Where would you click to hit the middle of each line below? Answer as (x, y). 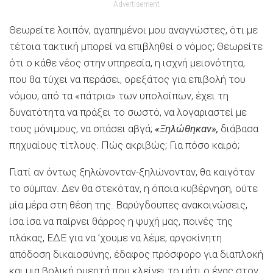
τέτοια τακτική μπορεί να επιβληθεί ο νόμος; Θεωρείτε (136, 46)
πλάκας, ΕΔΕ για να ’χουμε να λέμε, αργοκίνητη (115, 237)
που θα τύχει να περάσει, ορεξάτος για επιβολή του (127, 79)
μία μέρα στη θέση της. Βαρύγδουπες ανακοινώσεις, (128, 204)
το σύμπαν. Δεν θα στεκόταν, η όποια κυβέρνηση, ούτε (133, 188)
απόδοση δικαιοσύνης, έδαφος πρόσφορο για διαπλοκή (136, 254)
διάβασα (238, 128)
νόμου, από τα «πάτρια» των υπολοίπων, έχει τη (119, 95)
